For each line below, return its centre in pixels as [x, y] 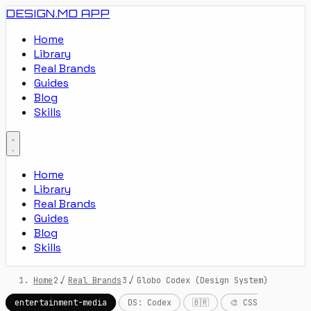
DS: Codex [150, 303]
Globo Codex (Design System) [202, 280]
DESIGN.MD [42, 13]
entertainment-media [61, 303]
